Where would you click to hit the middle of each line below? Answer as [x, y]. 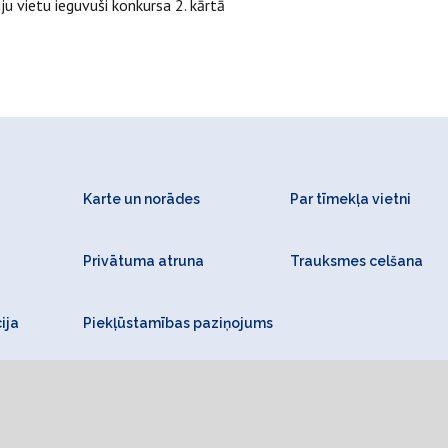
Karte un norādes [141, 199]
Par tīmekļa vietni [351, 199]
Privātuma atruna [143, 261]
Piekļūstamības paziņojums [177, 323]
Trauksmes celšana [357, 261]
